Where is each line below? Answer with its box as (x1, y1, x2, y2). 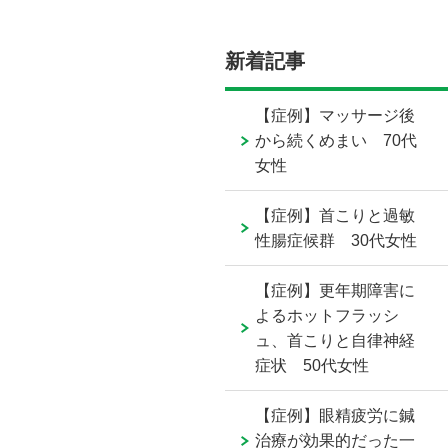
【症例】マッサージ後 (255, 107, 416, 125)
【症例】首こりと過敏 (255, 207, 416, 225)
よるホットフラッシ (255, 307, 400, 325)
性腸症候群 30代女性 (255, 232, 418, 250)
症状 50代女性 (255, 357, 370, 375)
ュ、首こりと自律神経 (255, 332, 416, 350)
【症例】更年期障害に (255, 282, 416, 300)
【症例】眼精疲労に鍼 (255, 407, 416, 425)
